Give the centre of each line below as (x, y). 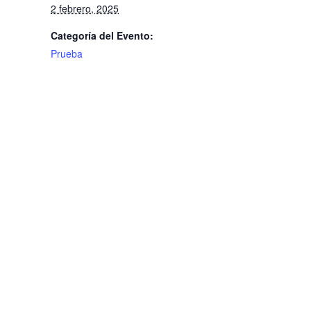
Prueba (67, 53)
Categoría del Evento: (102, 35)
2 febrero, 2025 (85, 8)
